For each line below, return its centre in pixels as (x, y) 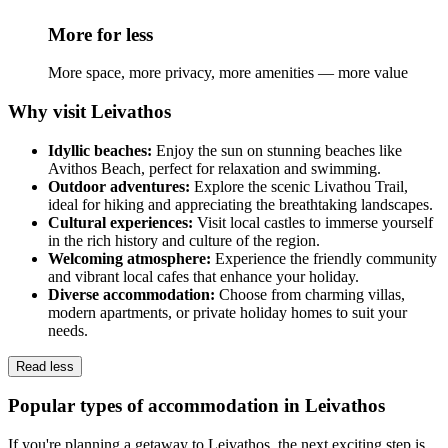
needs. (68, 330)
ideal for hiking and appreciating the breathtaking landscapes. (240, 204)
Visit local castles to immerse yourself (315, 222)
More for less (100, 34)
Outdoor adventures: (121, 186)
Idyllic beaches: (102, 150)
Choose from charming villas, (312, 294)
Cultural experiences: (122, 222)
